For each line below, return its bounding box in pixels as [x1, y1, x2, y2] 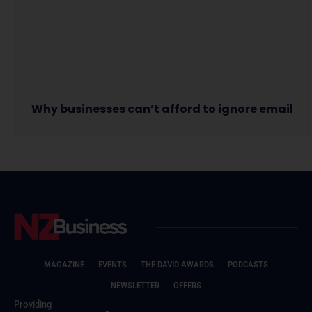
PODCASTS [228, 259, 268, 270]
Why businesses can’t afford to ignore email [31, 101, 293, 118]
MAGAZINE [44, 259, 84, 270]
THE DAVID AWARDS [141, 259, 214, 270]
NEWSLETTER [111, 280, 159, 291]
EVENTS [98, 259, 127, 270]
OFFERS [173, 280, 201, 291]
